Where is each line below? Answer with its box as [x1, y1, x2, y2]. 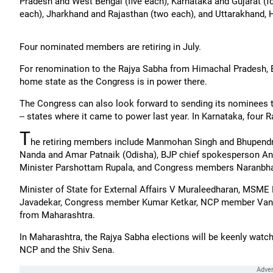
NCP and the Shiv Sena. [19, 244, 115, 255]
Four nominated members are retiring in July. [19, 41, 201, 52]
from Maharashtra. [19, 210, 95, 221]
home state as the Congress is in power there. [19, 76, 210, 87]
